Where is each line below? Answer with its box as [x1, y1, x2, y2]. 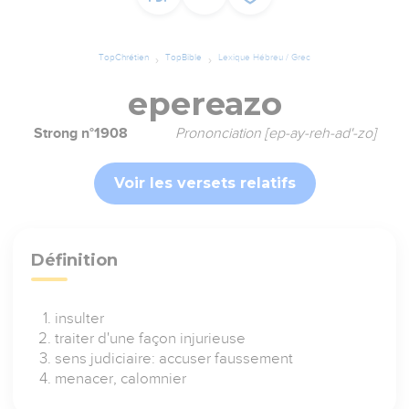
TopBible [165, 52, 202, 63]
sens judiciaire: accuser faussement [55, 350, 294, 368]
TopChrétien [99, 52, 149, 63]
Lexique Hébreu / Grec [218, 52, 310, 63]
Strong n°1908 [33, 125, 128, 142]
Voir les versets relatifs [113, 174, 296, 193]
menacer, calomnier [55, 370, 187, 388]
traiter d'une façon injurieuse [55, 330, 246, 348]
